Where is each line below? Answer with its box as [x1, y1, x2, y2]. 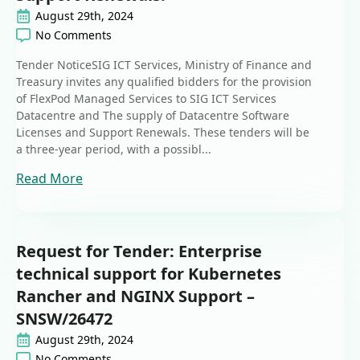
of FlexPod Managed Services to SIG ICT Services [16, 91, 276, 107]
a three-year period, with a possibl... [16, 141, 211, 157]
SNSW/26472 [16, 308, 112, 330]
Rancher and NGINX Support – [16, 285, 255, 308]
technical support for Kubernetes [16, 263, 281, 285]
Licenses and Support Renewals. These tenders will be [16, 125, 309, 141]
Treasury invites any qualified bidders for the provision [16, 74, 312, 90]
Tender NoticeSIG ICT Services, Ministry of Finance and [16, 57, 312, 73]
